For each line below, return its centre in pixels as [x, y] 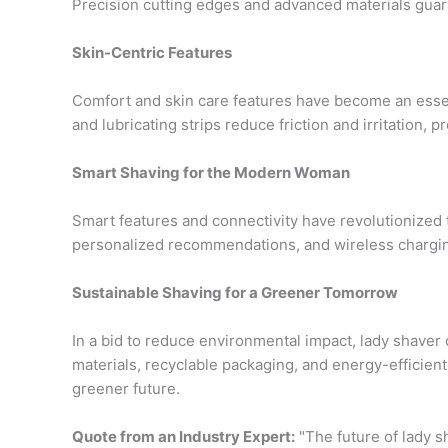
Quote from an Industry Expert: [183, 436]
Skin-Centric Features [152, 52]
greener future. [126, 388]
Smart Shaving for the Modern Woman [211, 172]
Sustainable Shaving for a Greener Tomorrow [235, 292]
